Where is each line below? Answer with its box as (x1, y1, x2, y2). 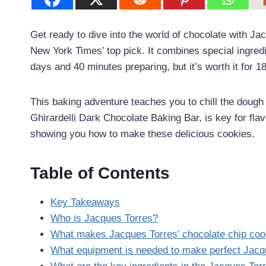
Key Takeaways (50, 196, 120, 208)
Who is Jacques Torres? (50, 212, 158, 224)
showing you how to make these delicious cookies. (30, 128, 255, 140)
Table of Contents (30, 163, 170, 182)
